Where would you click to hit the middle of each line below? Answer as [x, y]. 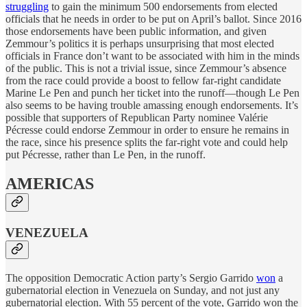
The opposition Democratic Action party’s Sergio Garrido [131, 278]
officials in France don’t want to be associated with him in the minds [152, 56]
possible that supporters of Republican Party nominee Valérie [137, 117]
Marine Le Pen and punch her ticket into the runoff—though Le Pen [152, 93]
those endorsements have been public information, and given [136, 31]
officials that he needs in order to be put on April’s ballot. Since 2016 [153, 19]
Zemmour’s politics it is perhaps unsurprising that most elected [140, 43]
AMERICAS [50, 183]
